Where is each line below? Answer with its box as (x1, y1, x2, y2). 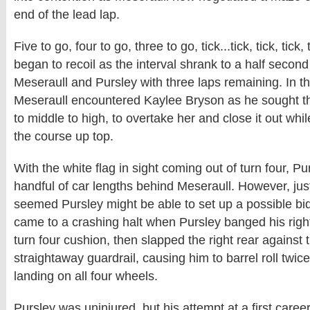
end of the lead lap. (14, 8, 120, 21)
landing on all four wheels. (14, 269, 158, 283)
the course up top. (14, 129, 113, 143)
